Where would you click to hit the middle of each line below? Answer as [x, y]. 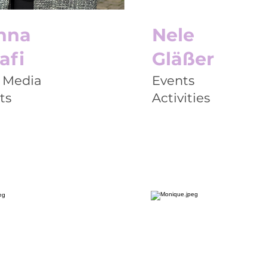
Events [173, 80]
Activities [181, 98]
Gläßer [183, 59]
